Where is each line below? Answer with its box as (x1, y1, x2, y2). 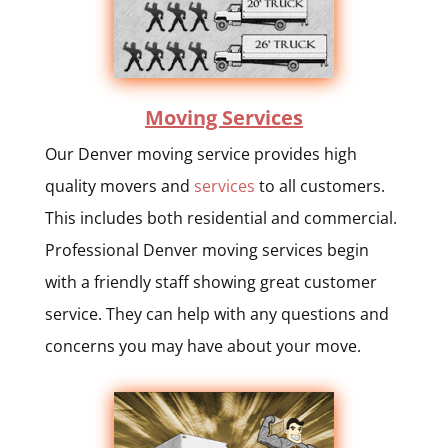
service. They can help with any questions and (44, 302, 389, 325)
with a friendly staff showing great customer (44, 270, 377, 293)
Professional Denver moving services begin (44, 238, 369, 261)
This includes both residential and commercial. (44, 206, 397, 229)
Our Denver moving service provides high (44, 142, 357, 165)
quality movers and (44, 174, 194, 197)
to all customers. (254, 174, 385, 197)
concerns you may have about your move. (44, 334, 361, 357)
